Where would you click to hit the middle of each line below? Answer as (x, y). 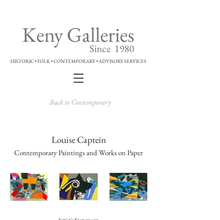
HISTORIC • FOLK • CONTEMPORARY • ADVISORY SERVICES (78, 61)
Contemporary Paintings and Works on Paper (79, 152)
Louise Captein (79, 140)
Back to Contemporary (80, 102)
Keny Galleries (78, 35)
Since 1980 (112, 48)
